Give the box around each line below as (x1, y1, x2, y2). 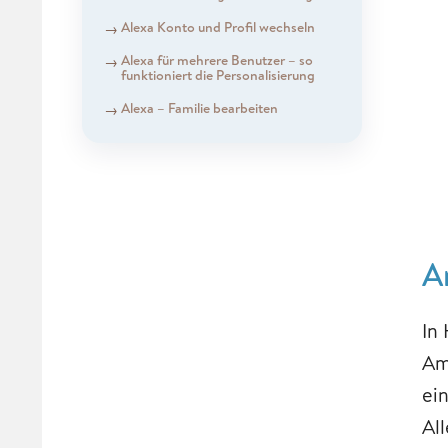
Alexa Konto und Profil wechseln (120, 16, 318, 37)
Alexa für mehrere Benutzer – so (120, 49, 313, 70)
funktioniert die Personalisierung (120, 64, 315, 85)
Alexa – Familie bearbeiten (120, 97, 278, 118)
